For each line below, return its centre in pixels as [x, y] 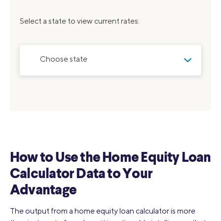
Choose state [64, 59]
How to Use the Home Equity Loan [110, 158]
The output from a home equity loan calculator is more [103, 211]
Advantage [43, 191]
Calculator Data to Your [81, 174]
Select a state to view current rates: [80, 21]
